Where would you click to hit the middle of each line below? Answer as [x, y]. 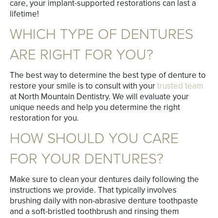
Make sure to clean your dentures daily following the [104, 180]
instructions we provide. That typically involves [93, 190]
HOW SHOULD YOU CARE [94, 139]
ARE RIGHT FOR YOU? [82, 55]
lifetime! [24, 14]
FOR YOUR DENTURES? [87, 159]
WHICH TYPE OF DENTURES [101, 35]
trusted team [180, 86]
